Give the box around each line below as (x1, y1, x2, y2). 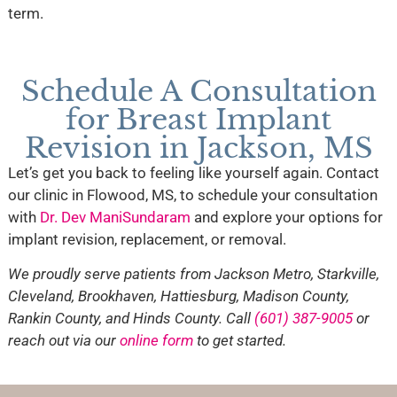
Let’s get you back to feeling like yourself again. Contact (7, 164, 379, 183)
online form (119, 331, 193, 350)
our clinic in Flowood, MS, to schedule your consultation (7, 186, 378, 205)
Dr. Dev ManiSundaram (39, 208, 191, 227)
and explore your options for (190, 208, 383, 227)
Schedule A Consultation (20, 74, 377, 110)
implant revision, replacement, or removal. (7, 230, 286, 249)
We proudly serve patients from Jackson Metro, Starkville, (7, 265, 379, 284)
